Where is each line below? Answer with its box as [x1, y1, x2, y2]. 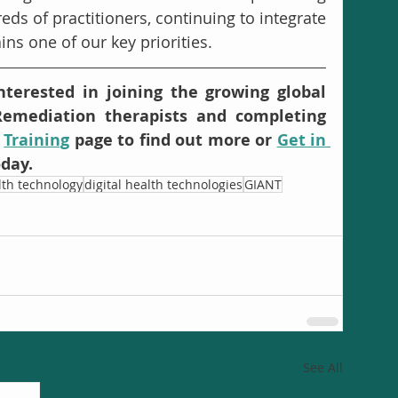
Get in [276, 128, 327, 151]
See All [303, 358, 343, 376]
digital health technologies [84, 175, 243, 193]
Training [4, 128, 70, 151]
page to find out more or [69, 128, 277, 151]
